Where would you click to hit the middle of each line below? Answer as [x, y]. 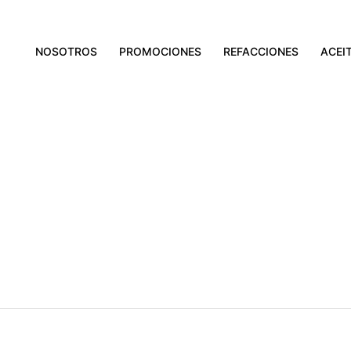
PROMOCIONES [160, 51]
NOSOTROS [66, 51]
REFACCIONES [261, 51]
